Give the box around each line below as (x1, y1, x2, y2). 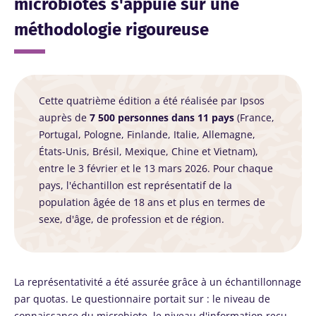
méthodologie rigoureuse (14, 19, 209, 39)
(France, (234, 110, 274, 124)
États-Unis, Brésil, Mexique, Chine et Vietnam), (39, 144, 258, 158)
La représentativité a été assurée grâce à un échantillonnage (14, 274, 301, 288)
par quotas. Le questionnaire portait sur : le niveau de (14, 291, 270, 305)
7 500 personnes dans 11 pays (90, 110, 234, 124)
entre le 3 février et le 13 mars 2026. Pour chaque (39, 161, 273, 175)
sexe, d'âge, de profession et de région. (39, 212, 224, 226)
